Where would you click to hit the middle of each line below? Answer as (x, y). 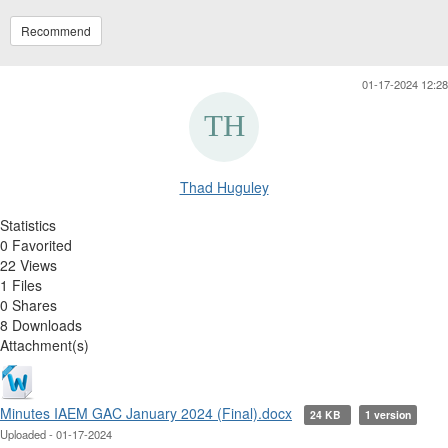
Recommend (56, 30)
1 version (387, 414)
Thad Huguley (224, 186)
